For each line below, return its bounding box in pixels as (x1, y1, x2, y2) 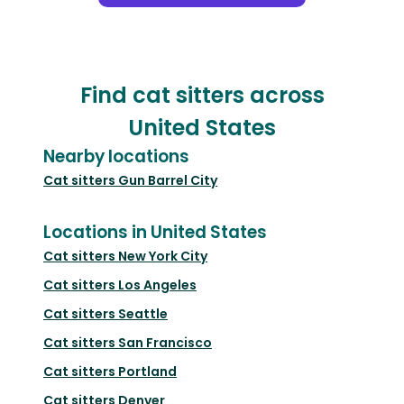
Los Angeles (118, 275, 197, 294)
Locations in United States (43, 219, 267, 244)
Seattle (118, 304, 168, 323)
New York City (118, 246, 207, 265)
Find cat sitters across (79, 79, 325, 110)
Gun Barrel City (118, 170, 217, 189)
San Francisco (118, 333, 212, 352)
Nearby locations (43, 143, 189, 169)
